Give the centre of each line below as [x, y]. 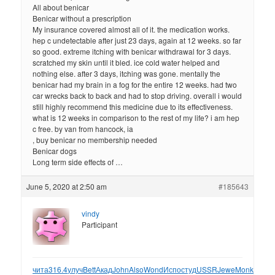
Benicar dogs [55, 151]
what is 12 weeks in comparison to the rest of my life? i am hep [136, 118]
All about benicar [61, 7]
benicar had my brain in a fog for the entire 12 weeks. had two [135, 85]
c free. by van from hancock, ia [83, 129]
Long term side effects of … [78, 162]
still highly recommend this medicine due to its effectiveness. [133, 107]
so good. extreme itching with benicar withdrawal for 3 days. [132, 52]
